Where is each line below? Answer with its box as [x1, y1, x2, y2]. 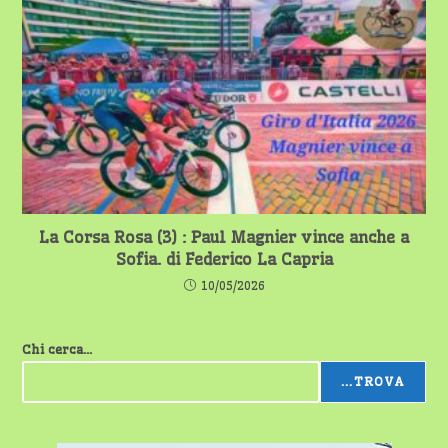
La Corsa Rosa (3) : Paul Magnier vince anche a [39, 227, 409, 248]
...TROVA [340, 374, 405, 390]
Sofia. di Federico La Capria [115, 249, 333, 270]
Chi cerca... [22, 341, 93, 358]
